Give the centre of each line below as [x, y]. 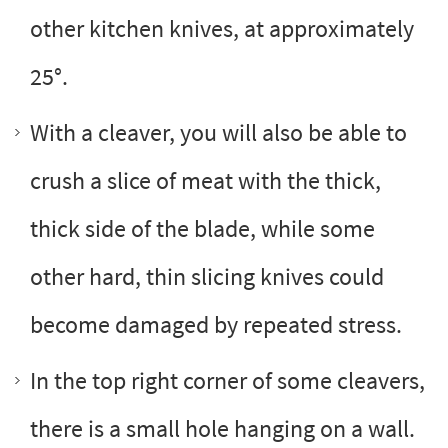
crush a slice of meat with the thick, [205, 180]
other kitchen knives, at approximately [222, 28]
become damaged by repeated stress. [216, 324]
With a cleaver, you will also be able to [218, 132]
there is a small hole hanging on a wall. [222, 428]
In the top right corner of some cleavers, [227, 380]
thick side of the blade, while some [202, 228]
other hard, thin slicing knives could [207, 276]
